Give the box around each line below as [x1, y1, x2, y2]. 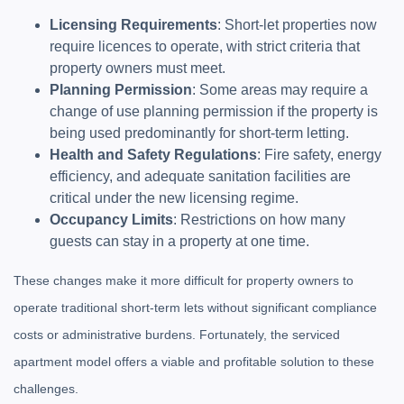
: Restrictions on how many [173, 212, 345, 227]
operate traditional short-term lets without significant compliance [14, 300, 377, 315]
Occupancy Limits [50, 212, 173, 227]
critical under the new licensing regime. [50, 190, 298, 206]
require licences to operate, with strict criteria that [50, 39, 360, 54]
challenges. [14, 381, 78, 396]
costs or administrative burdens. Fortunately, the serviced [14, 327, 340, 342]
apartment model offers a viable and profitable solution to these [14, 354, 374, 369]
